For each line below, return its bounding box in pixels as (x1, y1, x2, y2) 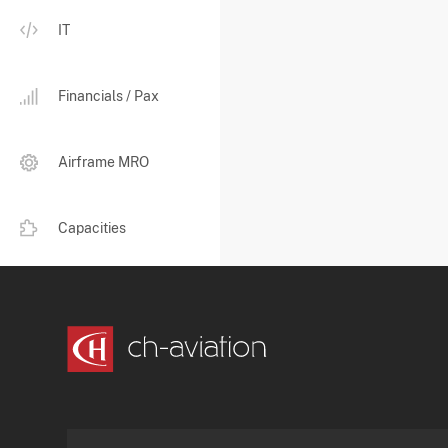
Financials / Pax (58, 88, 159, 105)
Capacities (58, 220, 126, 237)
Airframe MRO (58, 154, 149, 171)
